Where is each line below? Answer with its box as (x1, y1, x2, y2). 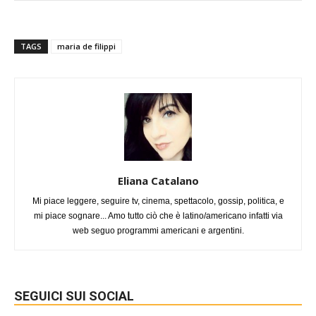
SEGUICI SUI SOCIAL (14, 288, 134, 304)
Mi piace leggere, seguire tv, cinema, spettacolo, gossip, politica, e (32, 196, 284, 207)
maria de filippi (57, 41, 116, 52)
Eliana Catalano (117, 174, 199, 188)
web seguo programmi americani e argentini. (72, 226, 244, 236)
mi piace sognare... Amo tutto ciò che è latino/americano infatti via (33, 211, 283, 221)
